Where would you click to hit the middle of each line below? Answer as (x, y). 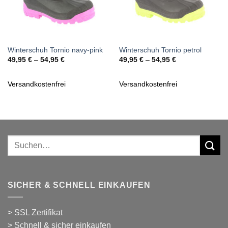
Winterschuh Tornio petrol (160, 50)
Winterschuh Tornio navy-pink (55, 50)
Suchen (20, 140)
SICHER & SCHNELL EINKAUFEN (79, 185)
